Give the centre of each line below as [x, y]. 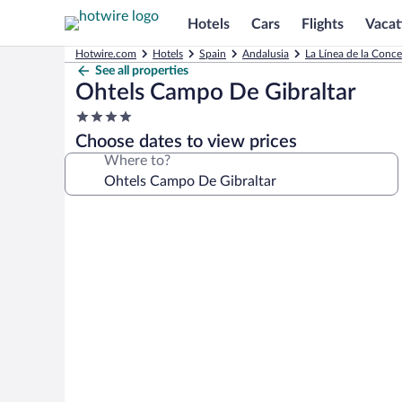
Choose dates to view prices [186, 142]
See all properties [142, 71]
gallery [96, 240]
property [102, 151]
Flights [323, 24]
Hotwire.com [106, 54]
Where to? [137, 161]
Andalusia [266, 54]
